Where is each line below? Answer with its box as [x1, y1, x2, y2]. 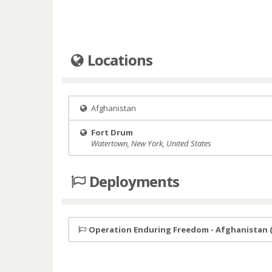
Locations [84, 50, 153, 70]
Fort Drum [91, 127, 133, 138]
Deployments [86, 171, 180, 191]
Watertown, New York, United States [91, 138, 211, 149]
